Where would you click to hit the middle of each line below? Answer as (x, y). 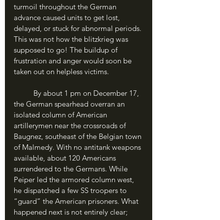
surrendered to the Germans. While (72, 169)
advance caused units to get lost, (68, 17)
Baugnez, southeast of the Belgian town (79, 136)
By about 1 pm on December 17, (24, 93)
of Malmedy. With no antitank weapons (78, 147)
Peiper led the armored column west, (75, 179)
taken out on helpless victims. (61, 71)
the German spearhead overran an (70, 104)
